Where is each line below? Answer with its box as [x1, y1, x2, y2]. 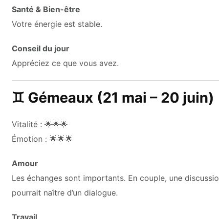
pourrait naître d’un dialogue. [12, 187, 118, 197]
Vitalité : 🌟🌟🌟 [12, 119, 68, 129]
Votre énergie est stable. [12, 19, 102, 29]
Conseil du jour [12, 43, 69, 53]
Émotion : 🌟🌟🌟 [12, 133, 73, 144]
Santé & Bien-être [12, 4, 80, 14]
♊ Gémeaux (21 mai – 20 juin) [12, 88, 214, 106]
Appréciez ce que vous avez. [12, 58, 119, 68]
